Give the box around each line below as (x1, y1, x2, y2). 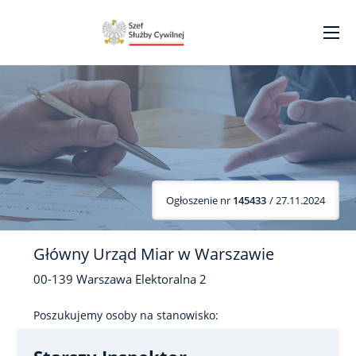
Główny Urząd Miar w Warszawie (33, 243, 274, 265)
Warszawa (76, 272, 132, 287)
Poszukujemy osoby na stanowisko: (33, 308, 219, 323)
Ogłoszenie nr (166, 192, 233, 207)
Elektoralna (135, 272, 196, 287)
